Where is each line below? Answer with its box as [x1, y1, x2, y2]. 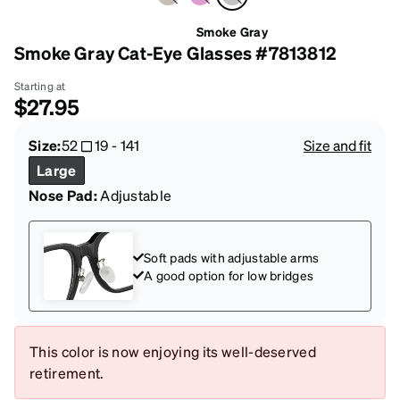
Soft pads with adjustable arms [144, 249, 320, 266]
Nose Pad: [29, 186, 97, 205]
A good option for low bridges [144, 267, 314, 284]
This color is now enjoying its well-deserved [29, 342, 317, 362]
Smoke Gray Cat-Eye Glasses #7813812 [14, 41, 337, 65]
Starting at [14, 79, 66, 94]
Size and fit [304, 136, 371, 155]
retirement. [29, 363, 104, 383]
